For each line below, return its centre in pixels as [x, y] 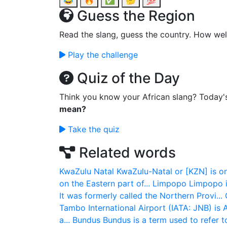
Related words [126, 153]
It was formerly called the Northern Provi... [141, 196]
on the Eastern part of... [105, 183]
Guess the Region [134, 16]
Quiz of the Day [127, 78]
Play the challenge [102, 55]
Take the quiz [92, 129]
